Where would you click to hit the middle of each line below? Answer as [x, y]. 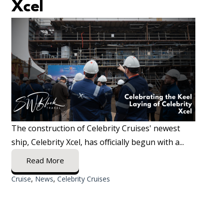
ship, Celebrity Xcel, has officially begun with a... [97, 142]
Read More [45, 160]
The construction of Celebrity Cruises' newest [95, 128]
